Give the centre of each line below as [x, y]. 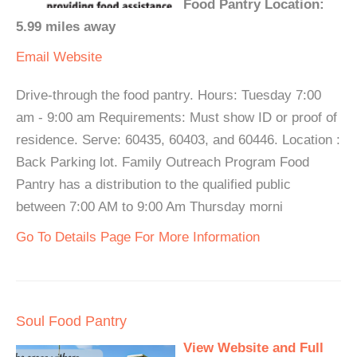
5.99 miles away [66, 27]
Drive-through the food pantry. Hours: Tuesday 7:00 [169, 95]
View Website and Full [253, 348]
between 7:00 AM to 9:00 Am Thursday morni [149, 207]
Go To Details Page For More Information [138, 237]
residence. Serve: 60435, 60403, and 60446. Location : [178, 140]
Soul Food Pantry [71, 321]
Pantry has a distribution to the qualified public [153, 184]
